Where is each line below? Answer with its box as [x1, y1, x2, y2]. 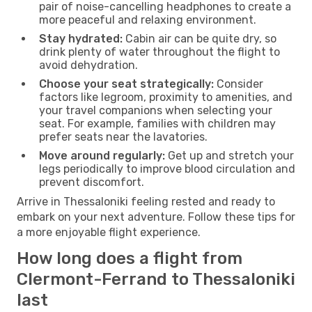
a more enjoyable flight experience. [17, 225, 201, 239]
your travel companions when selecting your [39, 103, 272, 117]
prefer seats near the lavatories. [39, 130, 208, 143]
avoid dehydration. [39, 58, 138, 72]
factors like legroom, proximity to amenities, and [39, 90, 292, 104]
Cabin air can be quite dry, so [123, 31, 276, 45]
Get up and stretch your [165, 148, 294, 162]
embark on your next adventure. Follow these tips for [17, 210, 295, 224]
